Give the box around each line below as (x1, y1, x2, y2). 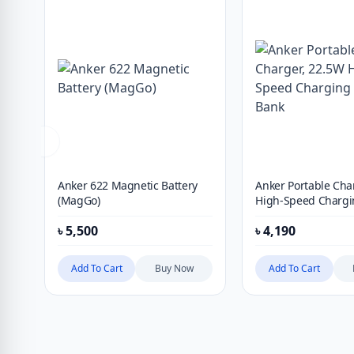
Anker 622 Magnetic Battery (58, 178, 198, 193)
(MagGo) (58, 193, 100, 208)
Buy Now (154, 262, 194, 275)
